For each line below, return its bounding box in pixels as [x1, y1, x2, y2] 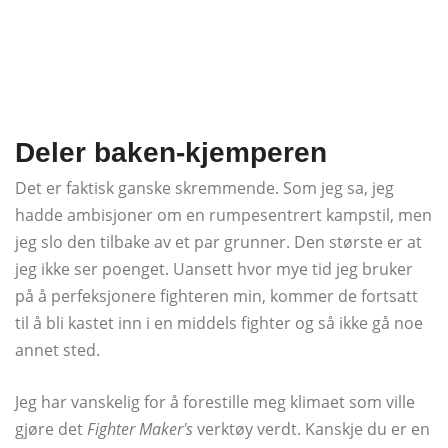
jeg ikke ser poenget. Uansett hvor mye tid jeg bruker [15, 257, 413, 280]
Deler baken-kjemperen [15, 136, 327, 168]
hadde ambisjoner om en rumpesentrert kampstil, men [15, 203, 432, 226]
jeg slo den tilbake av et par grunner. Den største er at [15, 230, 422, 253]
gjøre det [15, 417, 87, 440]
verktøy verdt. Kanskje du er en [193, 417, 430, 440]
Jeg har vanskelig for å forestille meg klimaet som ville [15, 390, 415, 413]
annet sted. [15, 338, 100, 361]
